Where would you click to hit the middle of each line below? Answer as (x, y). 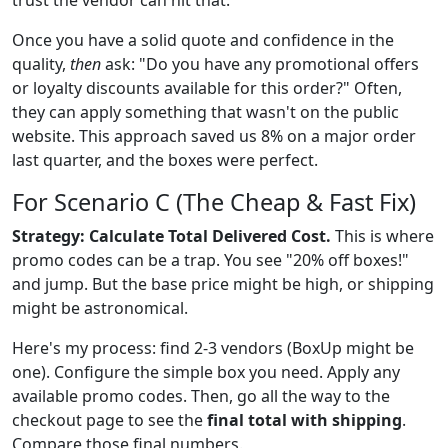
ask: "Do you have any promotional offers (260, 63)
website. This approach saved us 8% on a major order (214, 135)
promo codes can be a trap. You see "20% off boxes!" (210, 259)
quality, (41, 63)
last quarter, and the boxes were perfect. (165, 159)
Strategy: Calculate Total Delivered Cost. (171, 235)
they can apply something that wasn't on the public (205, 111)
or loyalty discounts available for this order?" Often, (207, 87)
